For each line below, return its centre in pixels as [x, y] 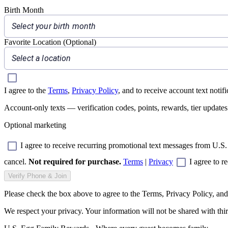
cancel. [16, 161]
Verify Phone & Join [37, 176]
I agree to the [26, 91]
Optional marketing [35, 125]
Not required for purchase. [75, 161]
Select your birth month [54, 26]
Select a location [41, 59]
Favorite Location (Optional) [50, 42]
